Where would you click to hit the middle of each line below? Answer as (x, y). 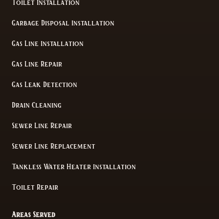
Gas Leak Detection (44, 85)
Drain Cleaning (37, 105)
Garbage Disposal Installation (63, 23)
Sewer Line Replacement (54, 146)
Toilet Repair (35, 187)
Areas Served (33, 215)
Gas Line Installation (48, 44)
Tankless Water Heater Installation (74, 167)
